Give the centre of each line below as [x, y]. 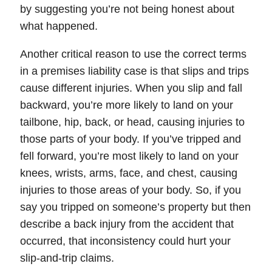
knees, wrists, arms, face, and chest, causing [129, 173]
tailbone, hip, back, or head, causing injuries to [132, 122]
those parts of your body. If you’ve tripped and [131, 139]
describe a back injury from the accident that [127, 224]
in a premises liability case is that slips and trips [134, 71]
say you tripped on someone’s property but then [135, 207]
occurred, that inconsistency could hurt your [125, 241]
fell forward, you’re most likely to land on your [129, 156]
